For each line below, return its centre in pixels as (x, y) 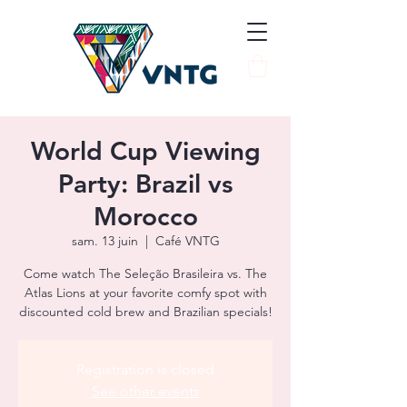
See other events (145, 391)
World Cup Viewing (145, 151)
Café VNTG (187, 241)
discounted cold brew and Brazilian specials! (145, 312)
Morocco (145, 216)
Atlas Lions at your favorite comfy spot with (145, 293)
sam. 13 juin (104, 241)
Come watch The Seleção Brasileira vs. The (145, 273)
